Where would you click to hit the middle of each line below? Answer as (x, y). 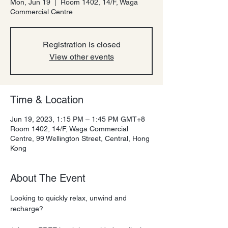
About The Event (48, 178)
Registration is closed (81, 45)
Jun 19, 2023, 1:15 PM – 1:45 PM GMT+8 (78, 119)
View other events (81, 57)
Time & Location (47, 100)
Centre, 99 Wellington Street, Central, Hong (80, 138)
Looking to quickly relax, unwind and (69, 198)
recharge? (27, 209)
